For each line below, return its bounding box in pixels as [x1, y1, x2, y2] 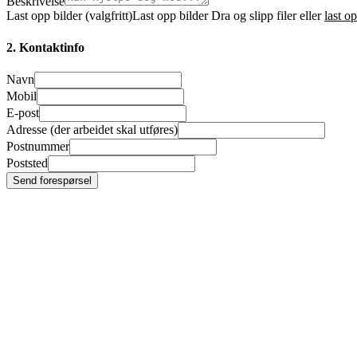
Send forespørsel [13, 174, 92, 186]
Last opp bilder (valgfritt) [6, 9, 132, 23]
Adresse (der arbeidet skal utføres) [6, 122, 178, 136]
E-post [6, 105, 39, 120]
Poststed [6, 155, 48, 170]
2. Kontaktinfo [6, 40, 84, 54]
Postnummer [6, 139, 69, 153]
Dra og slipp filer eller [211, 9, 324, 23]
